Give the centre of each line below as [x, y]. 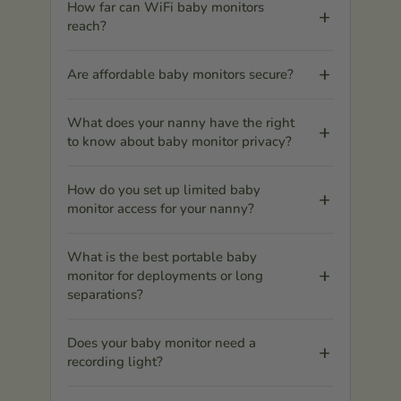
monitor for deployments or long [165, 275]
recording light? [115, 361]
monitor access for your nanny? [161, 208]
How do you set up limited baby [164, 189]
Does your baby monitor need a [162, 342]
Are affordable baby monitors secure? [180, 74]
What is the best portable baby [162, 256]
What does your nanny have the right [181, 122]
